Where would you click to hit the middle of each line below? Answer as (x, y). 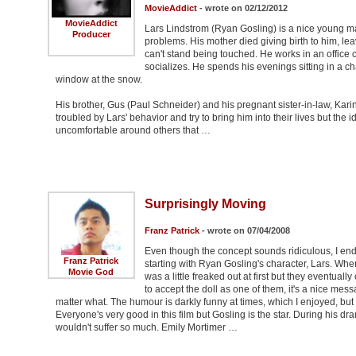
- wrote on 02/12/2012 (242, 8)
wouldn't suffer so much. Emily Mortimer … (146, 328)
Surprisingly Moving (205, 204)
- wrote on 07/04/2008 (244, 231)
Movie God (91, 272)
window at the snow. (99, 80)
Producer (91, 35)
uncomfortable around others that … (133, 131)
